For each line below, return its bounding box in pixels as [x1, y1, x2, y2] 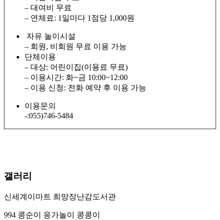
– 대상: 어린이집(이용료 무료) [25, 62, 128, 71]
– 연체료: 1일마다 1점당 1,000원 [25, 13, 135, 22]
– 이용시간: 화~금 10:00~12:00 [25, 73, 128, 82]
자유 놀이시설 [25, 31, 76, 40]
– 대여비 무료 [25, 3, 72, 12]
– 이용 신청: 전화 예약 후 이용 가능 [25, 83, 146, 92]
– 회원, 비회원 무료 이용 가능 [25, 42, 127, 51]
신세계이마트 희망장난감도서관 [4, 192, 116, 201]
